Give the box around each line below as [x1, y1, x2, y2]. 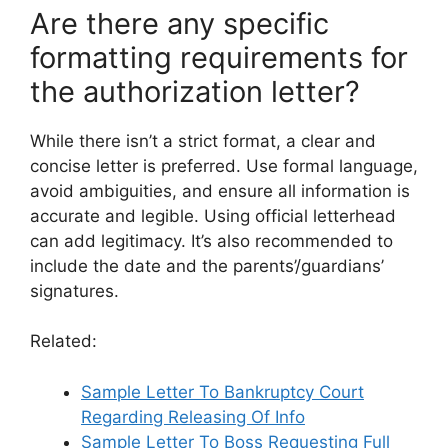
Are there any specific [30, 5, 329, 41]
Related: [30, 331, 97, 352]
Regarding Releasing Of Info [81, 406, 305, 427]
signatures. [30, 280, 119, 301]
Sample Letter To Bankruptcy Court [81, 381, 364, 402]
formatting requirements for [30, 39, 408, 75]
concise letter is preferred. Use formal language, [30, 155, 418, 176]
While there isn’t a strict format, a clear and [30, 130, 376, 151]
